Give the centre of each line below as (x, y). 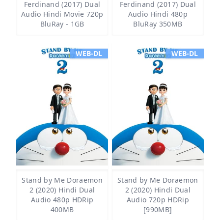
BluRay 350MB (158, 24)
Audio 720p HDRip (158, 200)
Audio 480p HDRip (62, 200)
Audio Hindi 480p (158, 14)
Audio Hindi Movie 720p (62, 14)
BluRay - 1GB (62, 24)
